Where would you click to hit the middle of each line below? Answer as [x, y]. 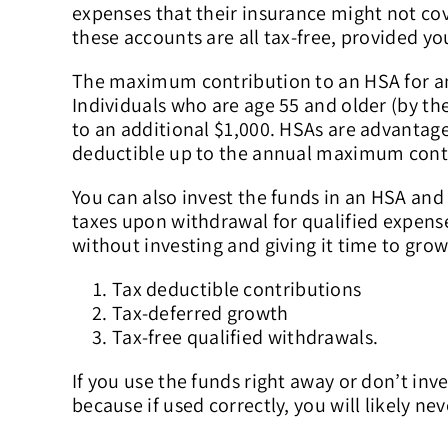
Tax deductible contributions [236, 289]
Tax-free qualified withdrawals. [245, 337]
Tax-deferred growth [200, 313]
